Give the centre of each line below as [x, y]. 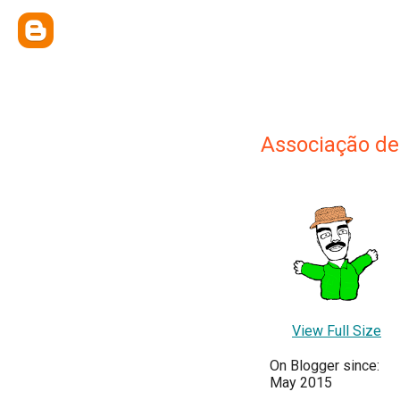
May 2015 [301, 383]
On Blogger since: [325, 366]
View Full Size [337, 331]
